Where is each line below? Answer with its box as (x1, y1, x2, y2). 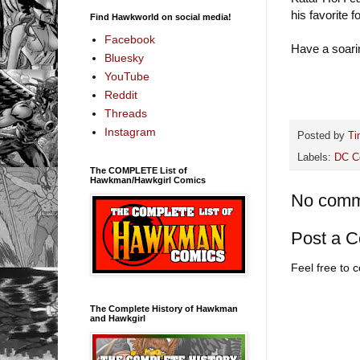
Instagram (104, 125, 156, 139)
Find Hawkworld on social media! (90, 11, 231, 22)
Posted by (297, 130, 348, 142)
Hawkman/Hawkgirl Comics (90, 174, 206, 185)
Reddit (104, 88, 137, 102)
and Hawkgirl (90, 313, 145, 323)
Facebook (104, 33, 155, 47)
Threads (104, 107, 147, 121)
